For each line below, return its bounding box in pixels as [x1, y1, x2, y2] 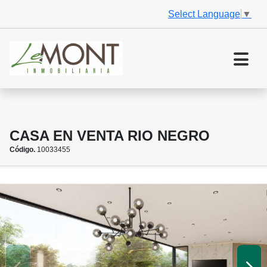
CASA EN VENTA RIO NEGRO [10, 128, 210, 144]
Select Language [168, 8, 240, 19]
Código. [10, 145, 35, 154]
